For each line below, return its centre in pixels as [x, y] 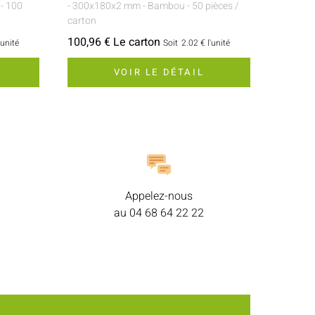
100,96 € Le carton [114, 42]
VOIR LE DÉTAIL [159, 72]
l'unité [219, 43]
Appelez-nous [159, 196]
